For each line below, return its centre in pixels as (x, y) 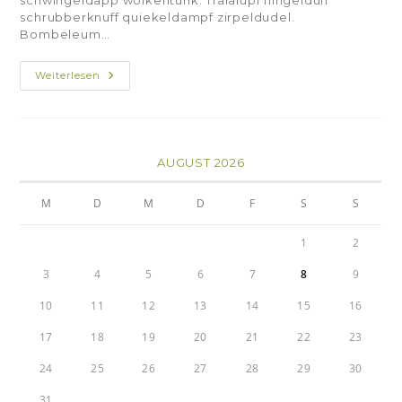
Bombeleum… (65, 35)
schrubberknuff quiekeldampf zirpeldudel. (157, 17)
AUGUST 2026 (201, 163)
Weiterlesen (68, 76)
